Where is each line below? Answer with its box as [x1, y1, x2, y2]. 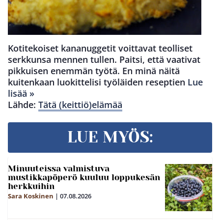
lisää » [8, 87, 34, 99]
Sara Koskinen [8, 191, 54, 200]
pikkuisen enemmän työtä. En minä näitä [8, 64, 180, 77]
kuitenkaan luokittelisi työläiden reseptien [8, 76, 188, 88]
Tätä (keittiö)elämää [38, 98, 122, 110]
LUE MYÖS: [67, 128, 153, 146]
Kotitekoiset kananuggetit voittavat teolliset [8, 42, 192, 54]
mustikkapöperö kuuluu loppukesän [8, 172, 160, 182]
